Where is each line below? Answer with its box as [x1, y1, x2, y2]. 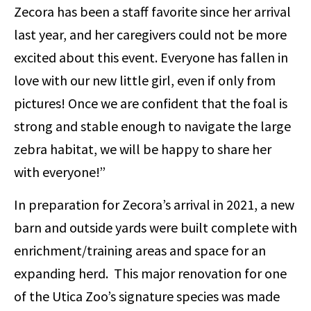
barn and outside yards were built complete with [14, 219, 297, 237]
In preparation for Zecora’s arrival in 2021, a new [14, 196, 294, 214]
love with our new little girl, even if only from [14, 71, 276, 89]
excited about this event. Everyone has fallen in [14, 48, 288, 66]
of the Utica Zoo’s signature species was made [14, 287, 280, 305]
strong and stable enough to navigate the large [14, 117, 291, 135]
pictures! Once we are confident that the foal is [14, 94, 287, 112]
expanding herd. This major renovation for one [14, 264, 287, 283]
